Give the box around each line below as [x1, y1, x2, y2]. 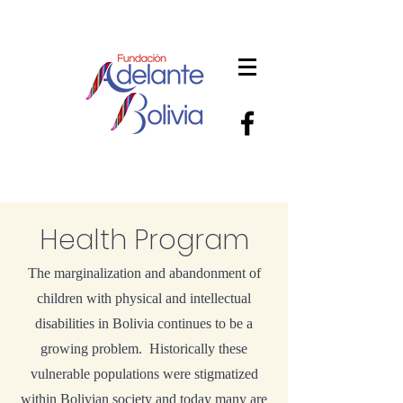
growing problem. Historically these [40, 341, 247, 356]
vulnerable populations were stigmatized [30, 366, 258, 381]
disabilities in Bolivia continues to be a [35, 316, 253, 331]
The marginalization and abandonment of [27, 265, 261, 281]
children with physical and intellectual [37, 291, 251, 306]
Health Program [39, 221, 249, 259]
